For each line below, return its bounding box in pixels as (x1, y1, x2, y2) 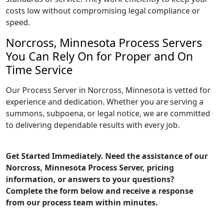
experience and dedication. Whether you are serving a (6, 96, 203, 107)
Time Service (6, 62, 73, 77)
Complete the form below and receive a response (6, 186, 193, 196)
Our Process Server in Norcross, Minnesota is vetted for (6, 85, 211, 95)
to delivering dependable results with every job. (6, 120, 180, 130)
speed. (6, 17, 30, 28)
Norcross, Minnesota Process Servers (6, 35, 202, 50)
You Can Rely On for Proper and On (6, 48, 193, 64)
